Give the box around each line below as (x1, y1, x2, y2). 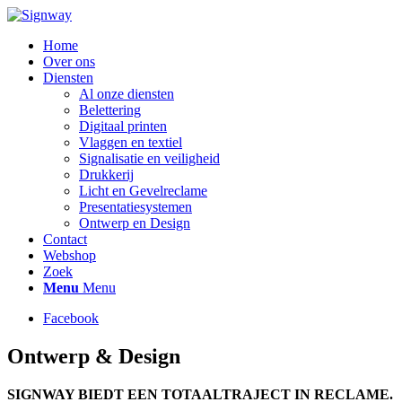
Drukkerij (79, 167, 134, 182)
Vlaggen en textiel (79, 135, 182, 150)
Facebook (43, 310, 99, 326)
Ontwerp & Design (7, 344, 180, 368)
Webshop (43, 248, 96, 263)
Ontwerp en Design (79, 215, 190, 231)
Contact (43, 232, 87, 247)
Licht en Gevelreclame (79, 183, 207, 198)
